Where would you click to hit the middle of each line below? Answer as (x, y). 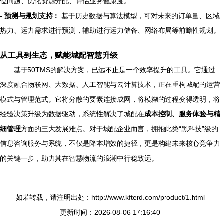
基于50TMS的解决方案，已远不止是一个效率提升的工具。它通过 (114, 70)
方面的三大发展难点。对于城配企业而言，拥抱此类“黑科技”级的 (119, 129)
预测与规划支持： (32, 16)
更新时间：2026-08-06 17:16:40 (110, 212)
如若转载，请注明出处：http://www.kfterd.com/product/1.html (110, 197)
